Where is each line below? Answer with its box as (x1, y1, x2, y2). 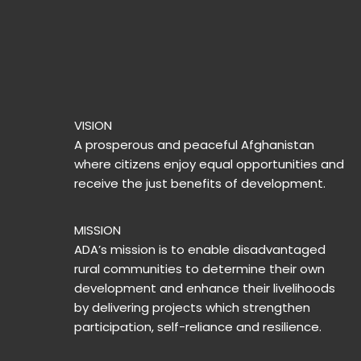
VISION (74, 117, 112, 135)
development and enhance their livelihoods (74, 280, 335, 297)
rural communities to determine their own (74, 260, 325, 278)
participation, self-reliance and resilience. (74, 318, 322, 336)
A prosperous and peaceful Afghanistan (74, 136, 314, 154)
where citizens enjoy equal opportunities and (74, 156, 344, 173)
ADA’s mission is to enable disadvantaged (74, 241, 326, 259)
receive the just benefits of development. (74, 175, 326, 193)
